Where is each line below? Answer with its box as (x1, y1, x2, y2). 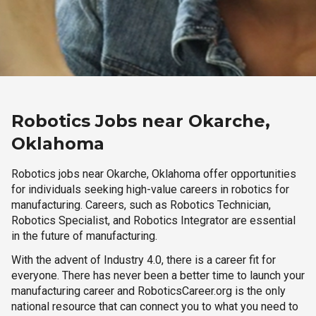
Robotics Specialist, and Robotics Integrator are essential (11, 214, 296, 227)
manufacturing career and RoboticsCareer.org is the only (11, 284, 286, 298)
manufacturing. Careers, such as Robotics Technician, (11, 198, 271, 212)
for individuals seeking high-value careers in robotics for (11, 183, 289, 196)
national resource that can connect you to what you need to (11, 300, 298, 313)
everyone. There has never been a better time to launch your (11, 269, 305, 282)
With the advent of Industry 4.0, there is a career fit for (11, 253, 276, 267)
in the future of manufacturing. (11, 229, 157, 243)
